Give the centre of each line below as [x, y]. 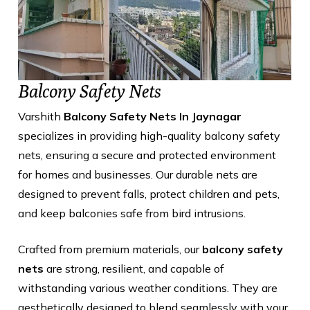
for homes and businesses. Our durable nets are [138, 174]
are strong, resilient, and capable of [134, 268]
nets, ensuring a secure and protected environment [147, 155]
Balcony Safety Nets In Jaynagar [153, 116]
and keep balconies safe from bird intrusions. [132, 213]
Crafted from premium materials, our [110, 249]
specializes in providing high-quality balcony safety [149, 135]
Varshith [41, 116]
